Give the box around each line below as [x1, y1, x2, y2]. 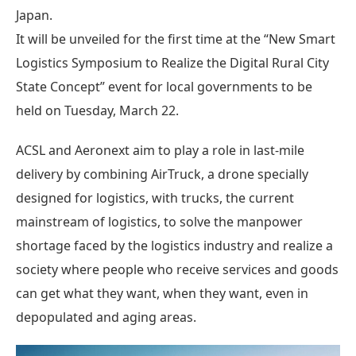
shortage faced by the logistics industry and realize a [16, 236, 333, 254]
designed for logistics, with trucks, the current [16, 188, 294, 207]
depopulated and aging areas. [16, 308, 196, 326]
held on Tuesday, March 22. [16, 101, 179, 119]
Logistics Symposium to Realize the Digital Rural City [16, 53, 329, 72]
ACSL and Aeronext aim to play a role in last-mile [16, 141, 304, 159]
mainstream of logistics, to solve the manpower [16, 212, 303, 230]
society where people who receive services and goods [16, 260, 339, 278]
